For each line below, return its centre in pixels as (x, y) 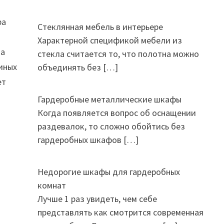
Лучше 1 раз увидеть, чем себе (97, 199)
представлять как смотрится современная (120, 212)
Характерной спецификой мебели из (109, 40)
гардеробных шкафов (80, 140)
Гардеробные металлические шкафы (109, 99)
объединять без (70, 67)
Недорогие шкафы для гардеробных (108, 172)
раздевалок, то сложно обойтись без (111, 126)
